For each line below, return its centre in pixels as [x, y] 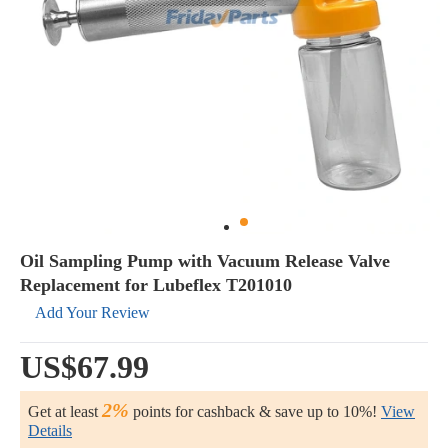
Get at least [65, 411]
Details [50, 430]
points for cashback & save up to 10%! [253, 411]
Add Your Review [92, 312]
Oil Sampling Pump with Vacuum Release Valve [205, 261]
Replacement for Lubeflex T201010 [156, 285]
